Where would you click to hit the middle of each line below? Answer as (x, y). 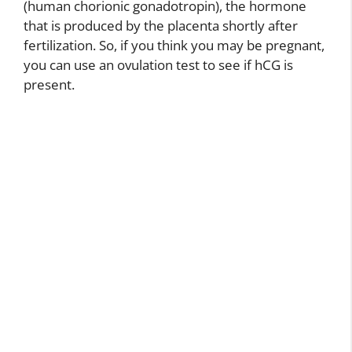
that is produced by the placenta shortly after (161, 26)
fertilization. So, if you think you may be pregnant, (174, 45)
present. (49, 84)
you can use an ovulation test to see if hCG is (158, 65)
